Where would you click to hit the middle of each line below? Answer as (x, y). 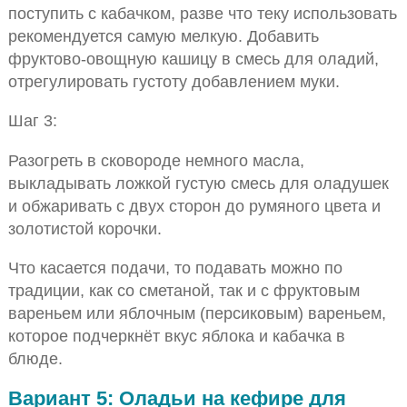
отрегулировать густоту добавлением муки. (174, 81)
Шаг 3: (32, 121)
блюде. (35, 358)
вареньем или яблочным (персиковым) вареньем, (197, 313)
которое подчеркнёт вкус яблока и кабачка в (176, 335)
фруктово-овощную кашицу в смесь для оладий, (193, 58)
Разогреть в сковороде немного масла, (156, 160)
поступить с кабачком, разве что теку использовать (202, 13)
